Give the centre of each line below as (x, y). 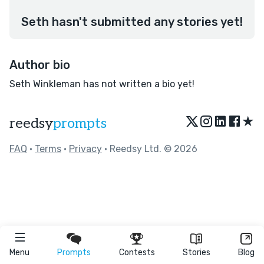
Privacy (85, 149)
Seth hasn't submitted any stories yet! (132, 22)
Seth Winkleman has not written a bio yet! (102, 84)
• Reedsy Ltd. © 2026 (150, 149)
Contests (137, 253)
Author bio (40, 65)
